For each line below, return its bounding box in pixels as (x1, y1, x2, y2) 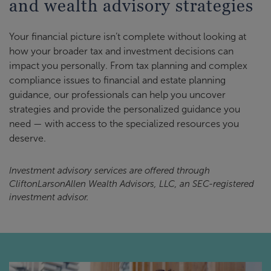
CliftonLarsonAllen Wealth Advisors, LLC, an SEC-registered (9, 179, 254, 189)
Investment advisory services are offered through (9, 166, 210, 175)
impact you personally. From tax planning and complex (9, 60, 247, 71)
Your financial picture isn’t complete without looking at (9, 31, 246, 42)
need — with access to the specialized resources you (9, 119, 239, 129)
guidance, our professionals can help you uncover (9, 90, 226, 100)
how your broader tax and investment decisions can (9, 46, 233, 56)
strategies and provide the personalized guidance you (9, 104, 240, 114)
